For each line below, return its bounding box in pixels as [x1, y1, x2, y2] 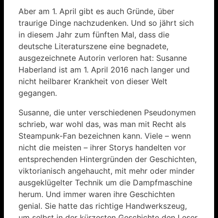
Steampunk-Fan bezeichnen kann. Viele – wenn [18, 130, 191, 141]
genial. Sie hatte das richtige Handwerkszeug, [18, 200, 187, 211]
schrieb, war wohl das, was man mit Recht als [18, 119, 186, 129]
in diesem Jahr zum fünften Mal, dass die [18, 29, 169, 39]
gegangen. [18, 88, 57, 98]
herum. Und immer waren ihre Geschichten [18, 189, 175, 199]
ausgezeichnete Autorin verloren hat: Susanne [18, 53, 187, 63]
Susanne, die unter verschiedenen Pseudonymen [18, 107, 196, 117]
